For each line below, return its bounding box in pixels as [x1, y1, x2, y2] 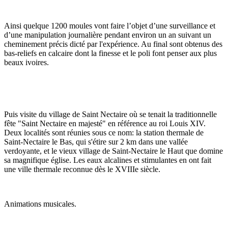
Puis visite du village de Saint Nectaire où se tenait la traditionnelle [4, 109, 217, 119]
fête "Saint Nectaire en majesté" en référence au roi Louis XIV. [4, 119, 206, 128]
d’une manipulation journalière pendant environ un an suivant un [4, 30, 211, 39]
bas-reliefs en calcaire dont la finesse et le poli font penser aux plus [4, 48, 217, 58]
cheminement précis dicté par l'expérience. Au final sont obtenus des [4, 39, 222, 48]
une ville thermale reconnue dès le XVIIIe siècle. [4, 164, 160, 174]
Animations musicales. [4, 199, 76, 208]
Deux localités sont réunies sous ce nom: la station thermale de [4, 128, 204, 137]
